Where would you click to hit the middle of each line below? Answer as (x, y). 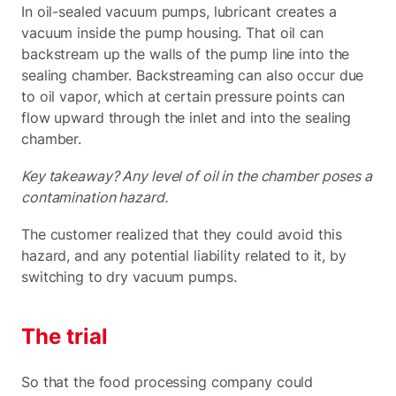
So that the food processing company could (168, 381)
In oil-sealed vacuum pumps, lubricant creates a (179, 11)
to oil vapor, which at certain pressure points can (183, 96)
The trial (65, 336)
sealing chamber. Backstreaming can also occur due (193, 75)
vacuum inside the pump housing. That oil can (172, 32)
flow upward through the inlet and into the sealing (187, 117)
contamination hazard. (95, 197)
